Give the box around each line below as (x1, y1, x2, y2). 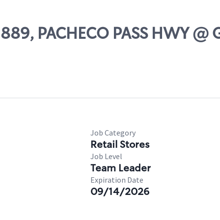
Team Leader (90, 162, 151, 174)
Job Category (90, 128, 136, 137)
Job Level (90, 151, 122, 161)
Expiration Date (90, 175, 143, 185)
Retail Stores (90, 138, 149, 151)
